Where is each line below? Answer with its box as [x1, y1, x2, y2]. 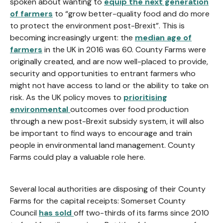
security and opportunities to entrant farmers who [10, 68, 196, 79]
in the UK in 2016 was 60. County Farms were [42, 44, 206, 55]
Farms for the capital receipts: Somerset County [10, 196, 186, 206]
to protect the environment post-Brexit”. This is [10, 20, 185, 31]
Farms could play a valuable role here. [10, 152, 145, 162]
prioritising [123, 92, 167, 103]
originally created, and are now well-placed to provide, [10, 56, 208, 67]
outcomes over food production [70, 104, 189, 114]
